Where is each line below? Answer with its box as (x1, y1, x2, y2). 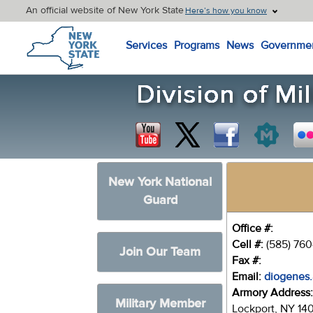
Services (126, 38, 167, 52)
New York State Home (24, 22, 130, 36)
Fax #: (232, 254, 262, 268)
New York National (108, 174, 212, 190)
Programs (174, 38, 219, 52)
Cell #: (232, 238, 264, 252)
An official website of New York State (26, 4, 184, 17)
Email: (232, 270, 262, 284)
